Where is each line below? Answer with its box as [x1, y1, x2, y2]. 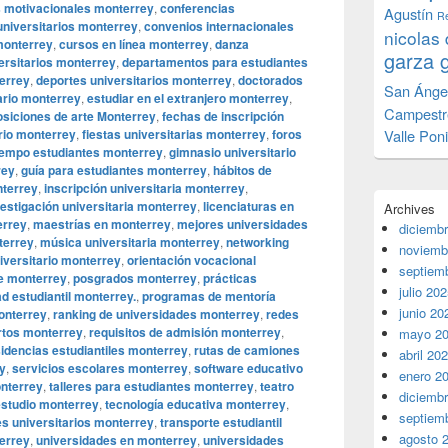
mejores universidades [177, 215, 308, 233]
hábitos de [213, 161, 272, 179]
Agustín [384, 3, 433, 24]
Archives [384, 199, 435, 218]
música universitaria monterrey [40, 233, 220, 251]
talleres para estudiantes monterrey [49, 377, 254, 395]
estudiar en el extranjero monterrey [87, 89, 289, 107]
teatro [260, 377, 294, 395]
